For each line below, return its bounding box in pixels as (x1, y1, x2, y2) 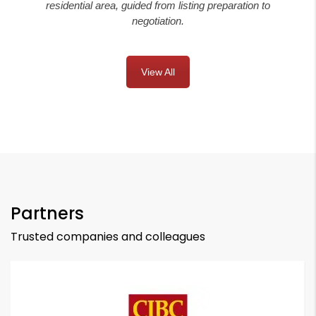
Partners (11, 201, 84, 225)
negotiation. (132, 15, 184, 28)
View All (141, 66, 175, 78)
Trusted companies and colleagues (11, 228, 205, 245)
